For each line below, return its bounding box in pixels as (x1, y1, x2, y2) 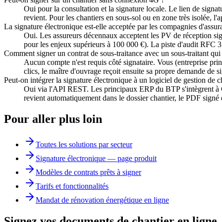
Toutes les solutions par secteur (36, 140, 132, 149)
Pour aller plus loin (4, 112, 102, 125)
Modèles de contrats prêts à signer (36, 168, 141, 177)
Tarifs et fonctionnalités (36, 182, 109, 191)
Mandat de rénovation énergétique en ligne (36, 196, 169, 205)
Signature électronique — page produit (36, 154, 157, 163)
